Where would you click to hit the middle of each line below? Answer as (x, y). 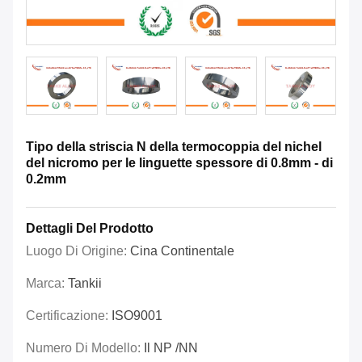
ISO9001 (137, 316)
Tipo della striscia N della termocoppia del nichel (174, 147)
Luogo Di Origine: (78, 251)
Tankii (85, 284)
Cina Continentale (182, 251)
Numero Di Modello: (85, 348)
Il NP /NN (171, 348)
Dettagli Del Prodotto (90, 229)
